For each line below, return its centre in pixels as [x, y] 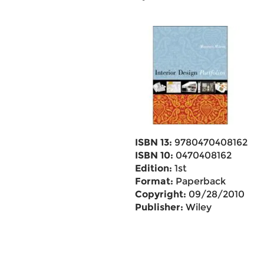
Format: [154, 181]
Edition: [153, 168]
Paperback [199, 181]
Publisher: [159, 207]
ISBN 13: [153, 142]
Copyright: [160, 194]
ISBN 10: [154, 155]
